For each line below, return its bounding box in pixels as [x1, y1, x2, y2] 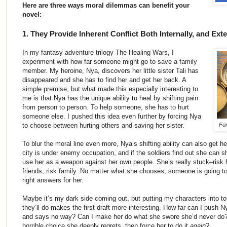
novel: [22, 10, 42, 18]
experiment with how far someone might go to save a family [22, 57, 197, 65]
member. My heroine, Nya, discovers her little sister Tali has [22, 66, 199, 74]
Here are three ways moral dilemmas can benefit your [22, 1, 190, 9]
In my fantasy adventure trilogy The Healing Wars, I [22, 48, 174, 56]
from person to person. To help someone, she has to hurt [22, 103, 189, 111]
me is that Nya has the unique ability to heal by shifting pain [22, 94, 198, 102]
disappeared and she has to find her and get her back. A [22, 75, 186, 84]
